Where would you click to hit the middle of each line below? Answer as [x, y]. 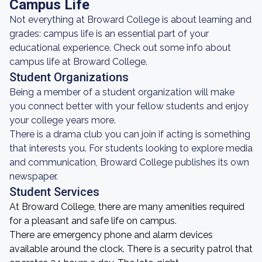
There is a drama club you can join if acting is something [130, 134]
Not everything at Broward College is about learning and [130, 20]
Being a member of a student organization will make [122, 92]
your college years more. [63, 120]
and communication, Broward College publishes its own [129, 162]
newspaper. [34, 176]
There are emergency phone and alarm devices [111, 235]
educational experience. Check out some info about [120, 48]
